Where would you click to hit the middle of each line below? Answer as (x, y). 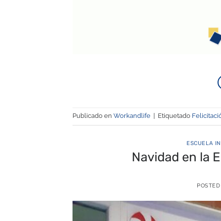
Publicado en (93, 116)
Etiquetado (175, 116)
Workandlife (132, 116)
